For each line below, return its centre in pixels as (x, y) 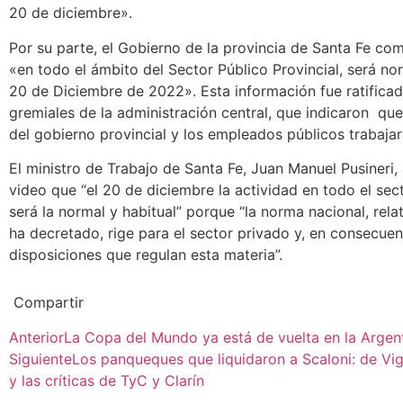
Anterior (36, 338)
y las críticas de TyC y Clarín (107, 381)
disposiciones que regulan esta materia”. (146, 255)
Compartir (49, 303)
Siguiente (40, 359)
